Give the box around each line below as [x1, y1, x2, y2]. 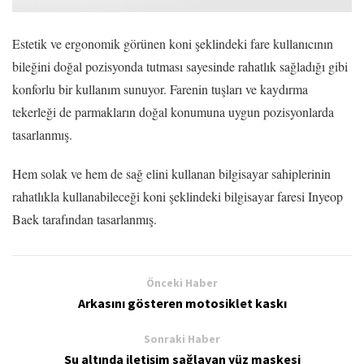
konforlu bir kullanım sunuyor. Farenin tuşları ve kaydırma [12, 80, 308, 97]
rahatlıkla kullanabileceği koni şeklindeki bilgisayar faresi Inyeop [12, 187, 343, 205]
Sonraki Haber [144, 331, 220, 346]
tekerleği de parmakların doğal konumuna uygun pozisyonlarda [12, 102, 334, 120]
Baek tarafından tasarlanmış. [12, 210, 157, 227]
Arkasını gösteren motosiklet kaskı [77, 294, 287, 311]
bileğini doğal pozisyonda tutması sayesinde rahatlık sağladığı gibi [12, 57, 348, 75]
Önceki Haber [146, 275, 218, 290]
